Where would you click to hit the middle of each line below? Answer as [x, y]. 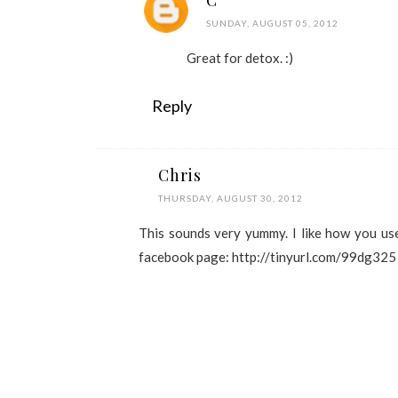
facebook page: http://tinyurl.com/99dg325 [267, 257]
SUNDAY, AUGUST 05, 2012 [272, 23]
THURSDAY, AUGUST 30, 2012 [231, 198]
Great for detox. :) [240, 58]
